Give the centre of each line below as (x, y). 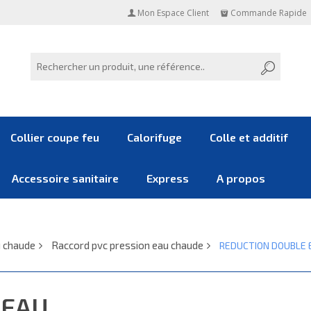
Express (168, 178)
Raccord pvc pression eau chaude (127, 245)
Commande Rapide (268, 13)
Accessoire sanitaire (65, 178)
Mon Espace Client (173, 13)
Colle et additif (249, 137)
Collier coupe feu (55, 137)
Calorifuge (154, 137)
